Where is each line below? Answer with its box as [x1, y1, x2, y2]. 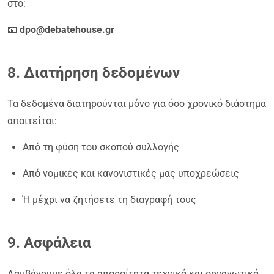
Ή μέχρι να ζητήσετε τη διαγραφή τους [23, 193, 196, 206]
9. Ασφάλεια [7, 234, 91, 251]
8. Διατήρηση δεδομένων [7, 64, 180, 81]
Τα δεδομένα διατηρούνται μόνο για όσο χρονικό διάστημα [7, 97, 266, 109]
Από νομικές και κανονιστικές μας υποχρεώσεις [23, 167, 239, 179]
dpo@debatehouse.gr [20, 23, 114, 35]
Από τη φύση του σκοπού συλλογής [23, 141, 179, 153]
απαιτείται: [7, 114, 57, 127]
